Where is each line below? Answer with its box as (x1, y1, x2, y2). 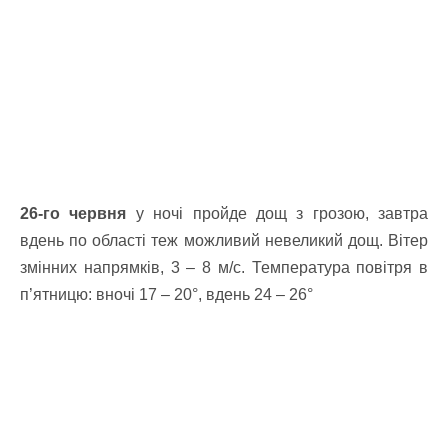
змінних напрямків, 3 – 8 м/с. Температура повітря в (20, 259, 428, 276)
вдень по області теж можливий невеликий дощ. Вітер (20, 232, 428, 249)
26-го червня (20, 205, 127, 222)
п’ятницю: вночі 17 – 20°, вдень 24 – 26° (20, 286, 313, 303)
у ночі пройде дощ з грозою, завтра (126, 205, 428, 222)
